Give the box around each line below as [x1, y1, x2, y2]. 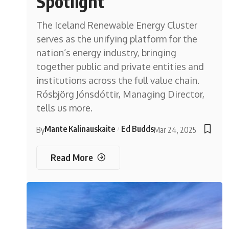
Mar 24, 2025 [154, 124, 197, 135]
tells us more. [36, 102, 93, 113]
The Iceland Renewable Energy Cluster [36, 19, 198, 31]
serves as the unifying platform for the [36, 33, 198, 44]
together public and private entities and [36, 60, 204, 72]
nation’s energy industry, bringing [36, 47, 177, 58]
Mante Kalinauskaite [44, 123, 116, 134]
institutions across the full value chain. [36, 74, 200, 86]
